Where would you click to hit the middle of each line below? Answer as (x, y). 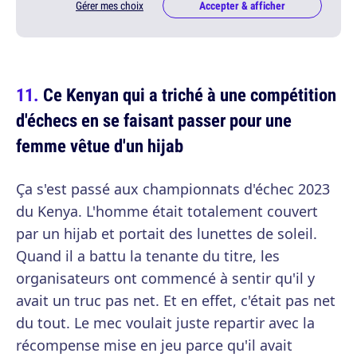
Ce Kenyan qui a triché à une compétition (190, 94)
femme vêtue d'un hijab (100, 145)
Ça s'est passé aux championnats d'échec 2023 (173, 188)
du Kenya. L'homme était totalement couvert (167, 211)
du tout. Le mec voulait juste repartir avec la (165, 322)
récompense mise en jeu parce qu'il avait (154, 345)
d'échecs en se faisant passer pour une (154, 120)
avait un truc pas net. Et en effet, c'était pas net (176, 300)
